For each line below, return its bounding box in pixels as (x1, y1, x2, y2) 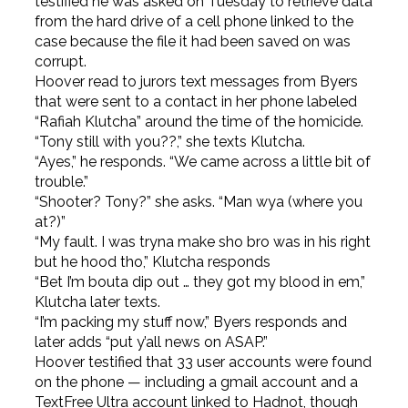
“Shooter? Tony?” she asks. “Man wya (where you (34, 193, 362, 211)
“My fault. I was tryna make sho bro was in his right (34, 233, 371, 251)
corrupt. (34, 53, 87, 71)
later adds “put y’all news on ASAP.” (34, 333, 268, 352)
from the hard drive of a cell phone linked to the (34, 13, 353, 31)
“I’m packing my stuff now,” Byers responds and (34, 313, 347, 331)
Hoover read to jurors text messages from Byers (34, 73, 358, 91)
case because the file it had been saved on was (34, 33, 351, 51)
